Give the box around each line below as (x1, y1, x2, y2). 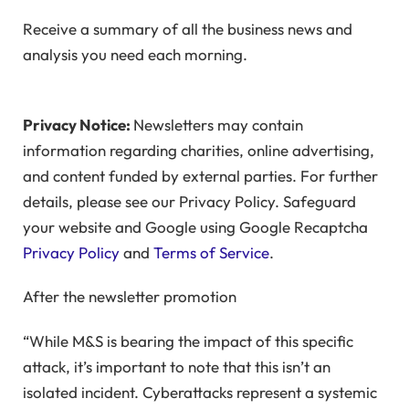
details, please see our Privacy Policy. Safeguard (23, 191, 356, 211)
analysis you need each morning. (23, 45, 247, 65)
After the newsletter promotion (23, 287, 236, 307)
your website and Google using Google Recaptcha (23, 216, 368, 236)
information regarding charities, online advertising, (23, 140, 374, 160)
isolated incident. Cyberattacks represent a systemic (23, 382, 377, 402)
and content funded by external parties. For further (23, 165, 378, 185)
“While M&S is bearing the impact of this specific (23, 330, 353, 351)
